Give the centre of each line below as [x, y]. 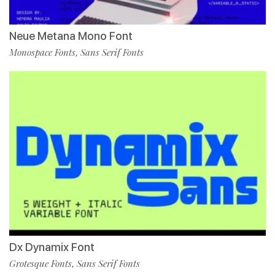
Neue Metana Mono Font [71, 36]
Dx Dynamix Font [52, 247]
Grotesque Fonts [41, 264]
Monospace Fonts [42, 52]
